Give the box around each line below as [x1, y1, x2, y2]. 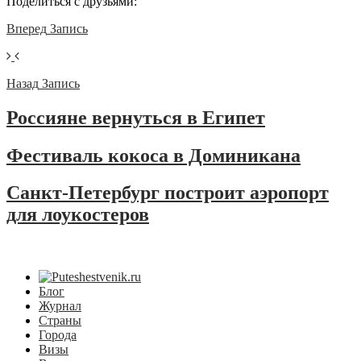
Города [39, 328, 77, 342]
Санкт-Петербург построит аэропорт [6, 182, 329, 204]
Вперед [6, 21, 47, 35]
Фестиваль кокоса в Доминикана [6, 144, 301, 166]
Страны [39, 313, 81, 328]
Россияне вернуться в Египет [6, 106, 265, 128]
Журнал [39, 299, 81, 313]
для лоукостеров [6, 204, 149, 226]
